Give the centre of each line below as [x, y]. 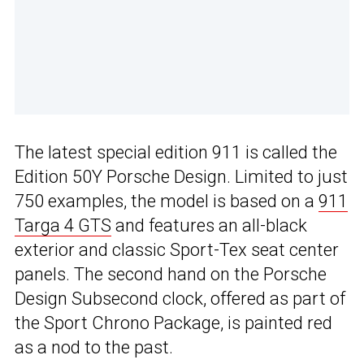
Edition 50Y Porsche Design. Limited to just [181, 177]
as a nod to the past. [94, 348]
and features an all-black [209, 226]
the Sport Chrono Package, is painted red [173, 323]
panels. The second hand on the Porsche [171, 275]
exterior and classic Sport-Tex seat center [177, 250]
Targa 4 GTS [63, 226]
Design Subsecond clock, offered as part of [180, 299]
